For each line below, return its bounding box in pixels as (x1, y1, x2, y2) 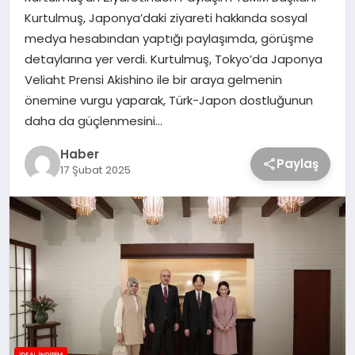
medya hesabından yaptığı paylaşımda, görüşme (24, 29, 314, 47)
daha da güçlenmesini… (24, 112, 162, 129)
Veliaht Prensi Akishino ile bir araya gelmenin (24, 71, 282, 88)
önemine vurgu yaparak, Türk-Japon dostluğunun (24, 91, 313, 109)
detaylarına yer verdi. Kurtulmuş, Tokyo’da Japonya (24, 50, 323, 67)
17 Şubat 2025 (59, 162, 131, 178)
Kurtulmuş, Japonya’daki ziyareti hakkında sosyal (24, 9, 307, 26)
